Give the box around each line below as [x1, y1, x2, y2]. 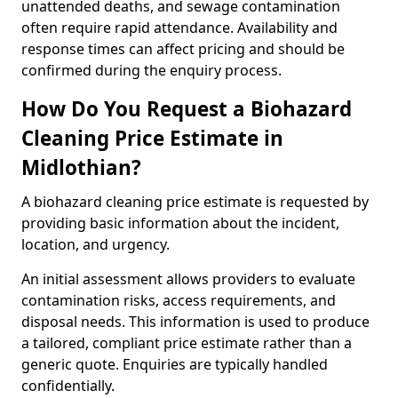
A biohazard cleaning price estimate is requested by [21, 192, 369, 211]
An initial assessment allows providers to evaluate [21, 269, 355, 289]
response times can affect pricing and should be [21, 39, 345, 59]
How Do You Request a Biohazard [21, 95, 352, 123]
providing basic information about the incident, [21, 213, 339, 233]
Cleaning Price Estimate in [21, 124, 283, 152]
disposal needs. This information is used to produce [21, 312, 370, 331]
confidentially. [21, 376, 115, 395]
